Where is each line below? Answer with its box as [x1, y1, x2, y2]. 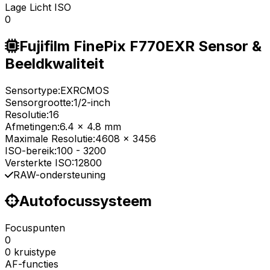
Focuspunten [5, 222, 65, 234]
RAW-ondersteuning [13, 168, 105, 181]
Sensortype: [5, 84, 60, 96]
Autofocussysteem [19, 192, 152, 210]
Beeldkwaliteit [5, 54, 104, 72]
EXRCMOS [60, 84, 109, 96]
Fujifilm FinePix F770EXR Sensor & [19, 37, 262, 55]
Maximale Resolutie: [5, 132, 95, 145]
